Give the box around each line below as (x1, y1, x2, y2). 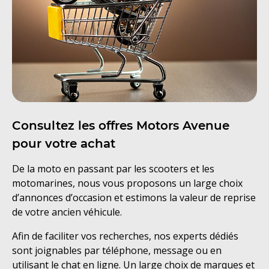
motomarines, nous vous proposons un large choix (12, 177, 243, 190)
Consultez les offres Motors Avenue (12, 118, 229, 133)
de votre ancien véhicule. (12, 205, 122, 219)
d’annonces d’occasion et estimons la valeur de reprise (12, 191, 256, 205)
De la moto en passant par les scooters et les (12, 162, 214, 176)
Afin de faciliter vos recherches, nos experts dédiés (12, 229, 238, 243)
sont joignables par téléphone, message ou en (12, 244, 222, 258)
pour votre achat (12, 136, 115, 151)
